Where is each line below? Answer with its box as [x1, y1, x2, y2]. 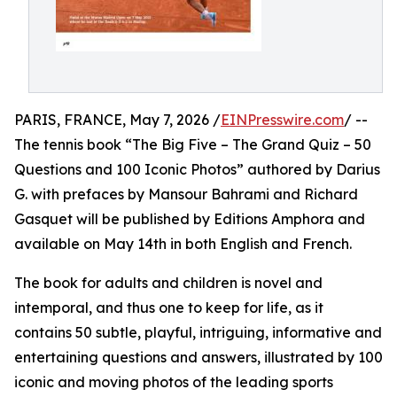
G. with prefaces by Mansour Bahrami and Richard [14, 185, 358, 203]
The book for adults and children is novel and [14, 274, 323, 292]
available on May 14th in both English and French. [14, 235, 352, 253]
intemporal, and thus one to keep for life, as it [14, 299, 323, 316]
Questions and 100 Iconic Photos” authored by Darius [14, 160, 380, 178]
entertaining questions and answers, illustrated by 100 [14, 348, 383, 366]
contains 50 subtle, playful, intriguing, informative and [14, 323, 382, 341]
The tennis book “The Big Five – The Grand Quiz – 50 [14, 136, 371, 153]
